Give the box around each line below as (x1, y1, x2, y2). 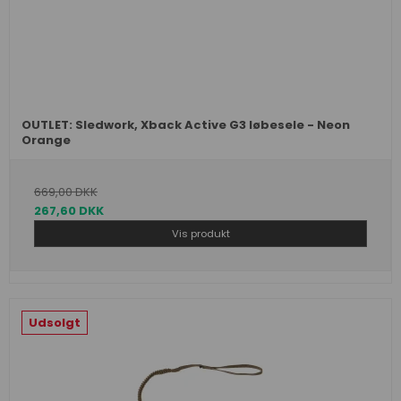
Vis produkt (171, 226, 230, 241)
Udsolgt (29, 314, 81, 332)
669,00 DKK (34, 183, 98, 201)
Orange (21, 132, 71, 149)
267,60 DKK (34, 202, 104, 220)
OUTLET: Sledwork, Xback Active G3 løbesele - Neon (21, 116, 350, 134)
